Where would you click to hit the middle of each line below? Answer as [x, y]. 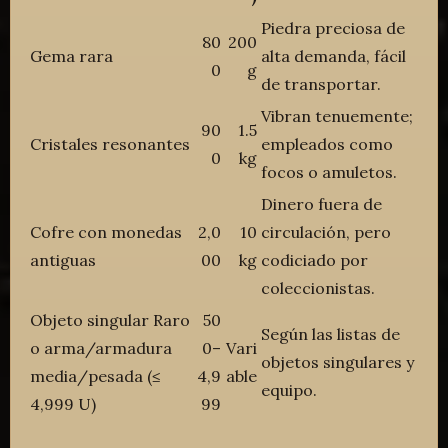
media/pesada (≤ [95, 376]
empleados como [327, 144]
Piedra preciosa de [333, 28]
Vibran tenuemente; [337, 116]
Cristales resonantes [110, 144]
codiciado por [315, 260]
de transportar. [321, 84]
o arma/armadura [101, 348]
